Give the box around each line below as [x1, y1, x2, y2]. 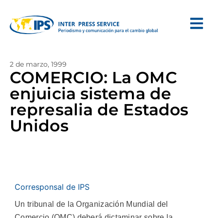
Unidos [10, 116, 69, 135]
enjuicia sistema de [10, 84, 171, 103]
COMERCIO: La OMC [10, 68, 177, 87]
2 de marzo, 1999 [10, 60, 67, 69]
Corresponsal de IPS [15, 182, 90, 192]
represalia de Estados [10, 100, 189, 119]
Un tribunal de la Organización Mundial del [15, 200, 168, 208]
